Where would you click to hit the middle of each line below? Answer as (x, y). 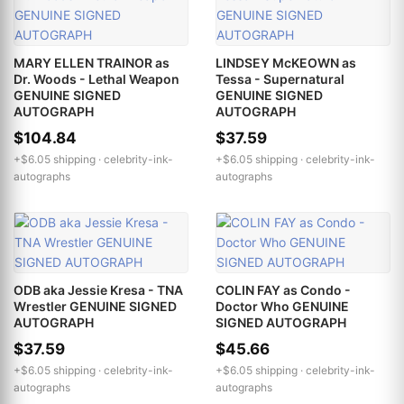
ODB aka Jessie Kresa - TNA (98, 289)
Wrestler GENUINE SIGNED (95, 306)
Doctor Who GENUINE (282, 306)
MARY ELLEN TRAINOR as (92, 62)
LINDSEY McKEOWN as (286, 62)
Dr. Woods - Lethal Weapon (96, 78)
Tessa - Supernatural (280, 78)
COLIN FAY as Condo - (283, 289)
